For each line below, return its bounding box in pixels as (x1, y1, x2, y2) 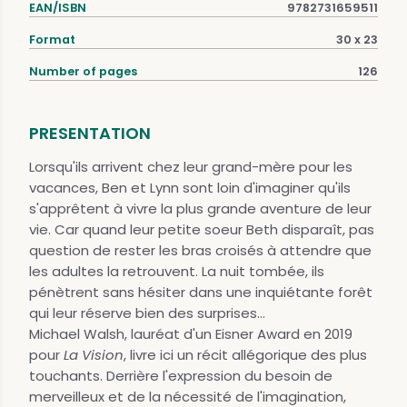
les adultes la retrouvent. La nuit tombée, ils (29, 262, 324, 282)
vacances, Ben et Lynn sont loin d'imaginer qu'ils (29, 178, 351, 198)
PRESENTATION (29, 122, 151, 145)
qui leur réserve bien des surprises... (29, 303, 265, 323)
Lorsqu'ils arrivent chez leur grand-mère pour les (29, 157, 352, 177)
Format (29, 32, 75, 48)
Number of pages (29, 64, 137, 80)
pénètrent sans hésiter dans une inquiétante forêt (29, 283, 372, 303)
